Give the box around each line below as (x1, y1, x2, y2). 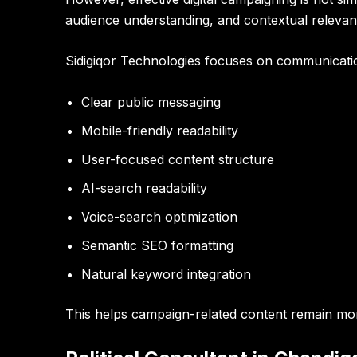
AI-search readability (81, 179, 207, 196)
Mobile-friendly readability (81, 122, 238, 139)
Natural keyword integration (81, 265, 251, 282)
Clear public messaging (81, 93, 221, 110)
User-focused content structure (81, 151, 274, 167)
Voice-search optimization (81, 208, 237, 225)
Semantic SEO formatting (81, 237, 233, 253)
